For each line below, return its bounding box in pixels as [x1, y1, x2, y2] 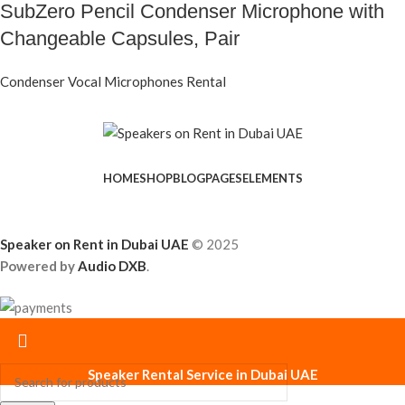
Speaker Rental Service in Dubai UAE [87, 365, 318, 382]
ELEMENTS [241, 170, 303, 185]
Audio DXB [78, 257, 146, 274]
